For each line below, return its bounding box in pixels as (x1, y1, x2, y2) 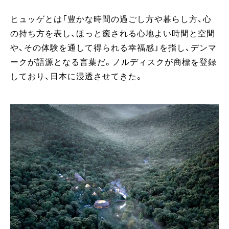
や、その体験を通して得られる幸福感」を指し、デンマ (10, 43, 217, 52)
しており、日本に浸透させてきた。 (10, 72, 144, 81)
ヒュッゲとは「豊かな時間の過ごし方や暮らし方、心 (10, 15, 212, 24)
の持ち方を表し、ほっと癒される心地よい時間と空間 (10, 29, 215, 38)
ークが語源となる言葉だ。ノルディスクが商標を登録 (10, 58, 217, 66)
